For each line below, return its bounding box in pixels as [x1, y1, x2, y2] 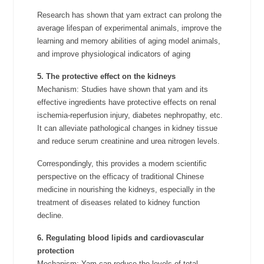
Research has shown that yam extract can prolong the [37, 11, 222, 20]
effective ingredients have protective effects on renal [37, 98, 217, 107]
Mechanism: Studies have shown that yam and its [37, 85, 209, 94]
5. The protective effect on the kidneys [37, 72, 176, 81]
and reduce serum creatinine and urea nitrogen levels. [37, 137, 220, 146]
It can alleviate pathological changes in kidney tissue [37, 124, 218, 133]
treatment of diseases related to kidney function [37, 198, 200, 207]
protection [37, 246, 75, 256]
